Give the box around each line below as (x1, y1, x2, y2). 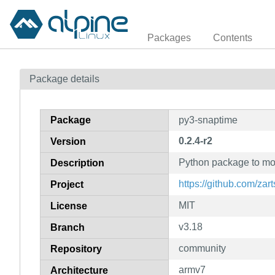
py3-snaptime (179, 114, 238, 125)
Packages (147, 32, 191, 43)
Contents (213, 32, 252, 43)
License (50, 200, 87, 211)
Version (50, 136, 86, 147)
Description (50, 157, 104, 168)
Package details (29, 73, 99, 84)
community (179, 242, 226, 254)
